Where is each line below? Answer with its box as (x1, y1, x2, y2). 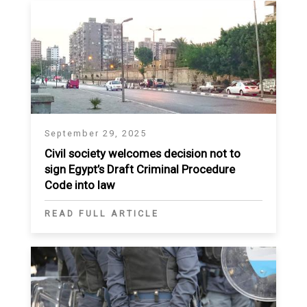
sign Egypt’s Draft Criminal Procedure (45, 162, 235, 177)
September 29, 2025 (45, 128, 147, 139)
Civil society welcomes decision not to (45, 147, 241, 161)
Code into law (45, 178, 115, 193)
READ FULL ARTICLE (45, 208, 159, 219)
